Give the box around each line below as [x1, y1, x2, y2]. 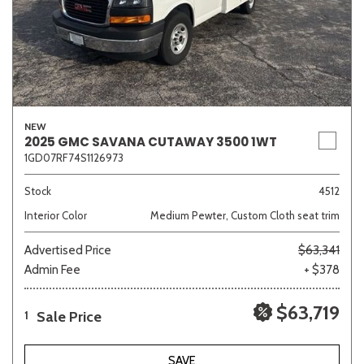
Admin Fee [24, 262, 80, 277]
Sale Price [37, 308, 102, 326]
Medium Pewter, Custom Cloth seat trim [150, 209, 340, 222]
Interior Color [24, 209, 87, 222]
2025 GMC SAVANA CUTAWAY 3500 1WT [24, 133, 277, 150]
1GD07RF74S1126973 [24, 151, 123, 164]
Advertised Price [24, 243, 111, 258]
